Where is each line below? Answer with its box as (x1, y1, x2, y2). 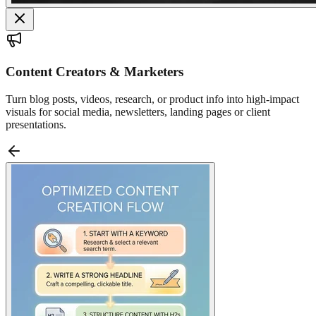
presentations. (6, 118, 66, 130)
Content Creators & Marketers (6, 63, 183, 79)
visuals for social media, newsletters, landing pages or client (6, 105, 270, 118)
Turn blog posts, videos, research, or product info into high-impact (6, 92, 299, 105)
